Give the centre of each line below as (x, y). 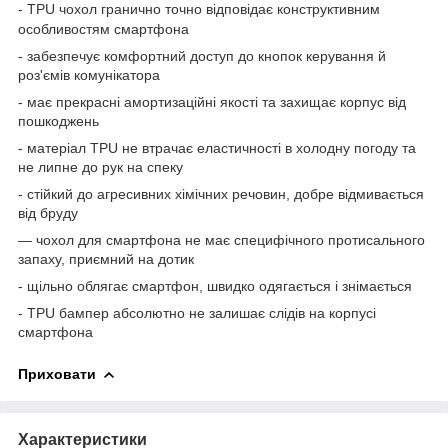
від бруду (48, 212)
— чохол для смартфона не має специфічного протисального (221, 239)
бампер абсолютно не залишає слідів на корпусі (217, 312)
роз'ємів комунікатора (89, 74)
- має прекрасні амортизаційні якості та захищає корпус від (212, 101)
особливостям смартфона (105, 28)
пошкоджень (58, 120)
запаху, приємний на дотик (106, 258)
